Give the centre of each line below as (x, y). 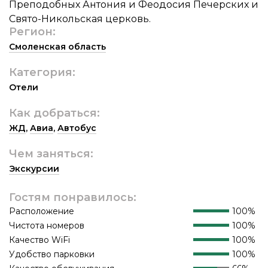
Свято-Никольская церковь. (80, 19)
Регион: (32, 31)
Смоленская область (57, 46)
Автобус (77, 128)
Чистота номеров (47, 225)
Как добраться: (54, 113)
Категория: (42, 72)
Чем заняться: (51, 153)
